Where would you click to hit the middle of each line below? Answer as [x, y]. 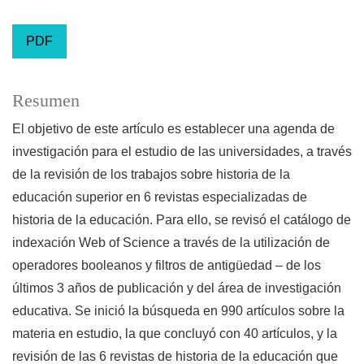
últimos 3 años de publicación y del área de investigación [177, 288]
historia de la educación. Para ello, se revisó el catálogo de [182, 220]
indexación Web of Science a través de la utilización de [171, 243]
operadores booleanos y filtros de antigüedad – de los [167, 266]
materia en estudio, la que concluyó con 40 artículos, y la [175, 334]
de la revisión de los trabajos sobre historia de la [151, 175]
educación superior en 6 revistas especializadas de [160, 197]
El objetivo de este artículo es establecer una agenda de [173, 129]
